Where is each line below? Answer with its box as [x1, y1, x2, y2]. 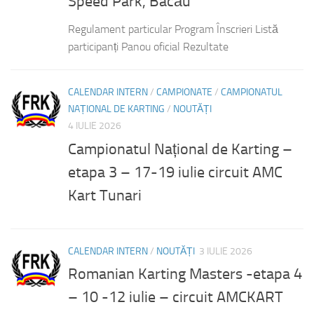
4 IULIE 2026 [68, 120, 121, 132]
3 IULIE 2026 [199, 245, 252, 257]
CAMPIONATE [156, 86, 212, 99]
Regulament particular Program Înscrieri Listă [68, 22, 278, 36]
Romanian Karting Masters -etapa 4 [68, 264, 302, 283]
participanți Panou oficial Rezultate [68, 40, 228, 54]
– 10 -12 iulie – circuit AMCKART [68, 287, 283, 306]
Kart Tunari [68, 186, 142, 205]
